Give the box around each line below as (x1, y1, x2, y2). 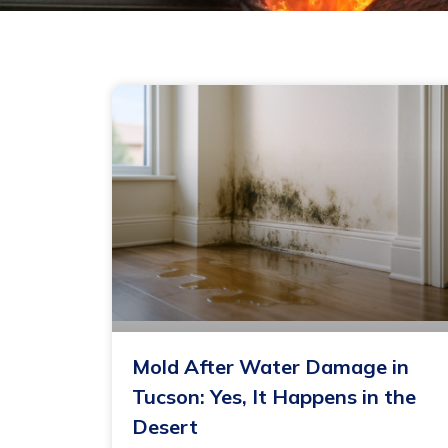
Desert (132, 414, 198, 440)
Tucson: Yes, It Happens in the (132, 384, 416, 410)
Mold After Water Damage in (132, 354, 409, 380)
